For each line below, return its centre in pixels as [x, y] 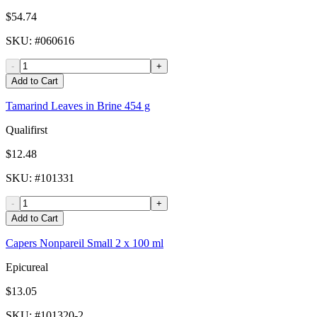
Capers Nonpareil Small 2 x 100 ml [85, 243]
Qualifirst [27, 130]
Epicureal [27, 267]
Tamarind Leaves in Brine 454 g [78, 106]
